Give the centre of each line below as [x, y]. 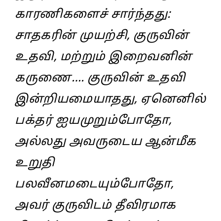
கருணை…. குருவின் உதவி [100, 78]
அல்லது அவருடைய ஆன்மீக [106, 142]
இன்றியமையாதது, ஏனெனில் [110, 99]
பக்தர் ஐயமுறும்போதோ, [93, 121]
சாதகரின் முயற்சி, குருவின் [102, 36]
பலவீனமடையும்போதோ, [94, 184]
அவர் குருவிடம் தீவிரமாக [95, 205]
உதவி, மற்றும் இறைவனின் [104, 57]
